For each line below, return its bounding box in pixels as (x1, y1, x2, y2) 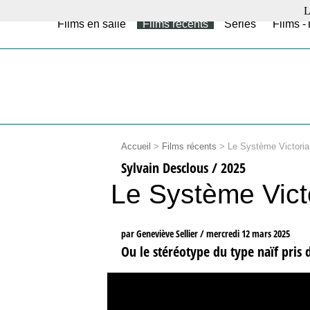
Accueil (120, 141, 151, 152)
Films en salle (57, 18, 127, 30)
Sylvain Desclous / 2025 (120, 158, 246, 178)
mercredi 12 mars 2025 (206, 227, 290, 241)
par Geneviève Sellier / (120, 227, 206, 241)
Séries (224, 18, 257, 30)
